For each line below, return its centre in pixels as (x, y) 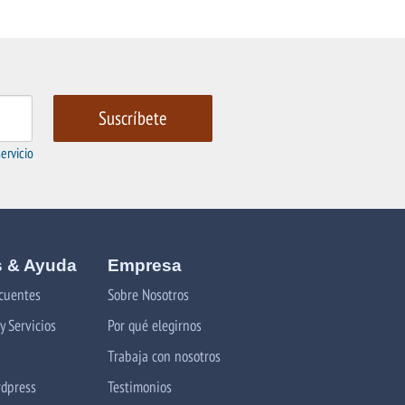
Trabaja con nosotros (164, 355)
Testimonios (139, 386)
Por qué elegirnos (154, 325)
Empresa (144, 265)
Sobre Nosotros (148, 294)
